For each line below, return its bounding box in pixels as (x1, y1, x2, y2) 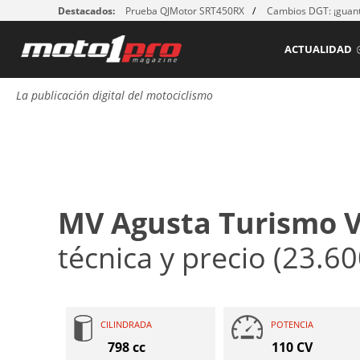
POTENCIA (271, 318, 313, 331)
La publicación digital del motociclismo (16, 88, 213, 104)
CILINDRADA (100, 318, 152, 331)
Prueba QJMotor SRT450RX (125, 4, 244, 18)
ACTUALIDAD (284, 42, 352, 56)
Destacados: (58, 4, 115, 18)
